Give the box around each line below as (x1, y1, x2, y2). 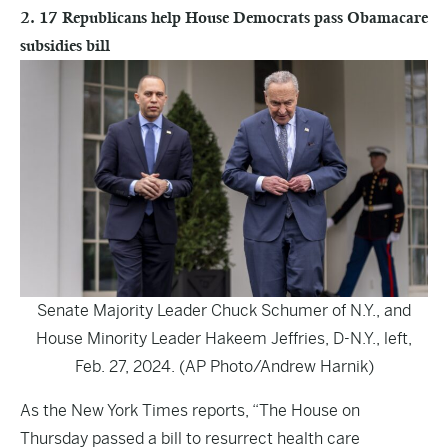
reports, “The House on (188, 401, 360, 420)
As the (20, 401, 71, 420)
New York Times (71, 401, 188, 420)
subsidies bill (20, 36, 110, 55)
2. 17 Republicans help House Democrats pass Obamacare (20, 8, 428, 27)
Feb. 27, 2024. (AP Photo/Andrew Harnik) (74, 357, 374, 376)
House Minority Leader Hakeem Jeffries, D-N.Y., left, (36, 329, 412, 348)
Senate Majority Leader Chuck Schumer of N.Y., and (37, 301, 411, 320)
